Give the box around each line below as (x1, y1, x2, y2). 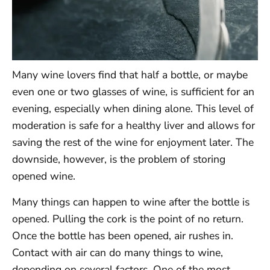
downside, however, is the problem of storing (12, 152, 225, 167)
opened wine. (12, 169, 75, 184)
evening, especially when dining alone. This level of (12, 101, 254, 116)
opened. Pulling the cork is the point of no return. (12, 211, 243, 226)
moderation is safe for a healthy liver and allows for (12, 118, 255, 133)
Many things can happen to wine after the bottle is (12, 194, 250, 209)
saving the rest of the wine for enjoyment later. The (12, 135, 254, 150)
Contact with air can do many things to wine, (12, 245, 223, 260)
